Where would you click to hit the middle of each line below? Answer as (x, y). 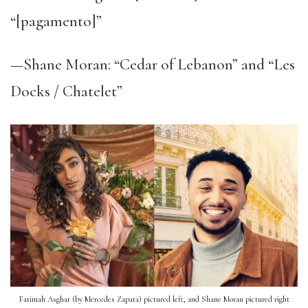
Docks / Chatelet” (66, 91)
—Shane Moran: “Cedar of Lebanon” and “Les (153, 65)
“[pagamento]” (56, 21)
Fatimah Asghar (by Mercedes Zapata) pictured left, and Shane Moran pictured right (154, 299)
